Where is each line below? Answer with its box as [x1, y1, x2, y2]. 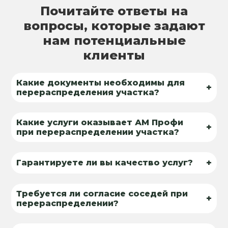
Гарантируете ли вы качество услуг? [16, 158, 193, 168]
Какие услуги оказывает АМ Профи [16, 117, 184, 127]
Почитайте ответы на [40, 3, 188, 18]
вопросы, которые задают [23, 18, 205, 33]
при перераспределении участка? [16, 127, 180, 137]
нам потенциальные [42, 33, 186, 48]
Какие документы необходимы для [16, 77, 185, 88]
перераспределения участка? [16, 87, 160, 97]
